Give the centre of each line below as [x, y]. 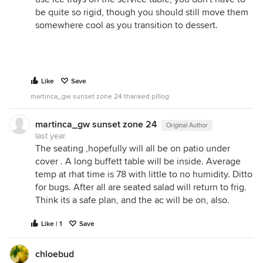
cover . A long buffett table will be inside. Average [138, 161]
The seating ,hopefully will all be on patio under [133, 149]
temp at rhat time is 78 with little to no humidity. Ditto [144, 174]
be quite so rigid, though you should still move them [142, 12]
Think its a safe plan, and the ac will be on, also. [132, 200]
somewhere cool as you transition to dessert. [127, 25]
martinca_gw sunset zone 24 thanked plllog [100, 97]
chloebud [55, 254]
